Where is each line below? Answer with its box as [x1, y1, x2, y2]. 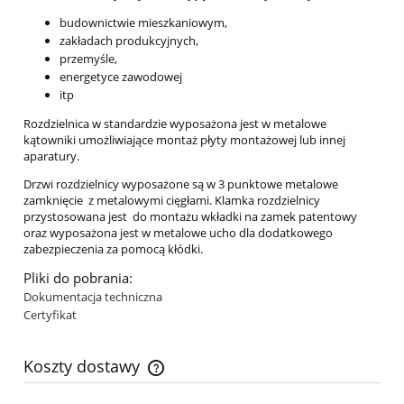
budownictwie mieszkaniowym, [60, 14, 227, 31]
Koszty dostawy [23, 354, 144, 377]
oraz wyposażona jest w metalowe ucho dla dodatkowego [23, 224, 333, 241]
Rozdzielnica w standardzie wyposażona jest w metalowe [23, 115, 326, 132]
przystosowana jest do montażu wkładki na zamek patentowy [23, 207, 357, 225]
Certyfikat [23, 306, 77, 323]
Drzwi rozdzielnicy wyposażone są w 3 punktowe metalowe [23, 175, 338, 192]
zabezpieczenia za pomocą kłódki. [23, 240, 203, 257]
